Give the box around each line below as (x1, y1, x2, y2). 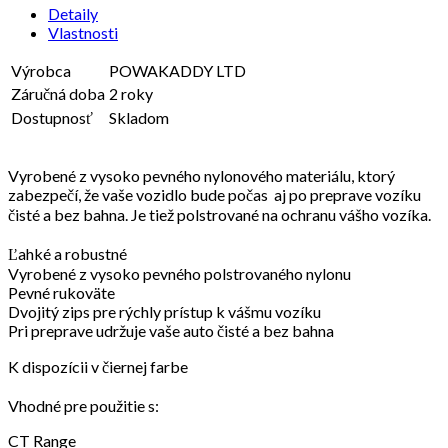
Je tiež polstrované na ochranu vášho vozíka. (128, 204, 431, 224)
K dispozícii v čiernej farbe (8, 356, 188, 376)
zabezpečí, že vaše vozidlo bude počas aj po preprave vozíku (8, 184, 421, 204)
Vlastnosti (48, 22, 118, 42)
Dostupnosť (11, 107, 93, 127)
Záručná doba (11, 83, 105, 103)
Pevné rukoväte (8, 282, 115, 302)
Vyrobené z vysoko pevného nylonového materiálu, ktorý (8, 165, 395, 185)
